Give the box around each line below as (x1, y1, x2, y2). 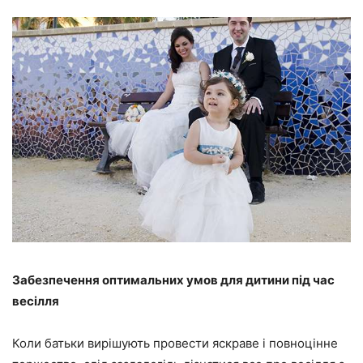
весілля (12, 293, 59, 310)
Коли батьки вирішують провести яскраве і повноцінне (12, 335, 338, 352)
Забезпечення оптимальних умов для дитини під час (12, 272, 335, 288)
